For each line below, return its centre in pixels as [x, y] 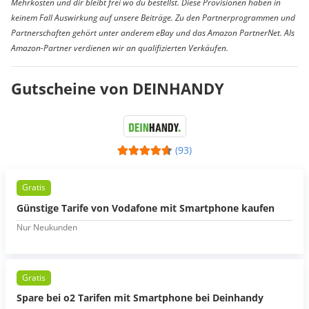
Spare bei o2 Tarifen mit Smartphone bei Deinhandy [140, 298]
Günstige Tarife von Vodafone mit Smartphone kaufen [146, 208]
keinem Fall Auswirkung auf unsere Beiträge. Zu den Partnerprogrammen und [153, 18]
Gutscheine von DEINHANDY [118, 89]
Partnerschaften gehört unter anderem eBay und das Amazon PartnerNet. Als [153, 33]
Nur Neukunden [47, 227]
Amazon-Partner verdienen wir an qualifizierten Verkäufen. [120, 48]
